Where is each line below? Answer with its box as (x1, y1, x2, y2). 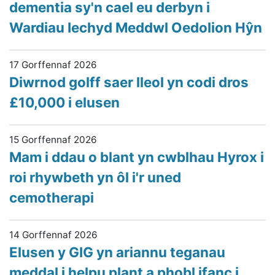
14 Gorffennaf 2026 (9, 229, 98, 241)
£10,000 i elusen (9, 94, 120, 110)
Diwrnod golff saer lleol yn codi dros (9, 74, 249, 90)
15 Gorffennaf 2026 (9, 134, 97, 145)
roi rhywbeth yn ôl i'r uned (9, 169, 181, 185)
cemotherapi (9, 189, 94, 206)
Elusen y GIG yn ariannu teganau (9, 244, 225, 260)
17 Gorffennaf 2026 (9, 59, 97, 71)
